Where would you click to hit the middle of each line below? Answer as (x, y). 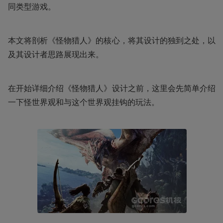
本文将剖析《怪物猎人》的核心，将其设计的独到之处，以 (112, 40)
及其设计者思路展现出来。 (56, 54)
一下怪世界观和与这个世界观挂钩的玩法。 (84, 102)
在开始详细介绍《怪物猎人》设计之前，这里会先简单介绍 (112, 88)
